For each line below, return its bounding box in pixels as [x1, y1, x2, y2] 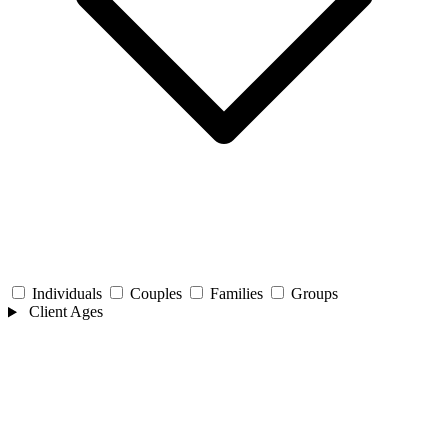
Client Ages [24, 303, 103, 321]
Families [210, 285, 263, 303]
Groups [291, 285, 338, 303]
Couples [130, 285, 182, 303]
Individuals [32, 285, 102, 303]
